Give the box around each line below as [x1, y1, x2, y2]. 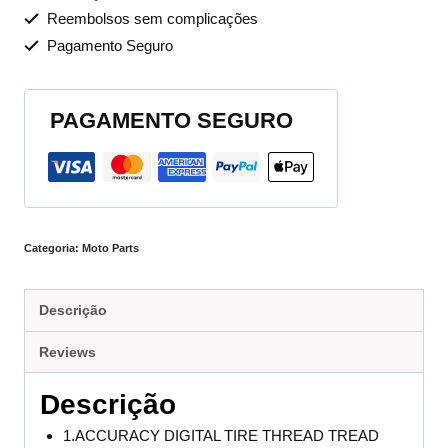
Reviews [38, 344, 96, 360]
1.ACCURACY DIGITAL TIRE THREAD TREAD [62, 427, 379, 445]
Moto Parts [82, 242, 139, 255]
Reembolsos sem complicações [42, 10, 258, 27]
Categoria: [24, 242, 82, 255]
